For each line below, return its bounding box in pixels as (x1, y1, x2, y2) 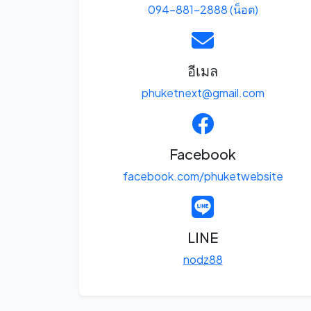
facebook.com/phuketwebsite (122, 169, 283, 184)
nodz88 (183, 252, 223, 267)
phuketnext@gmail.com (141, 85, 264, 101)
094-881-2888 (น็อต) (147, 2, 258, 17)
